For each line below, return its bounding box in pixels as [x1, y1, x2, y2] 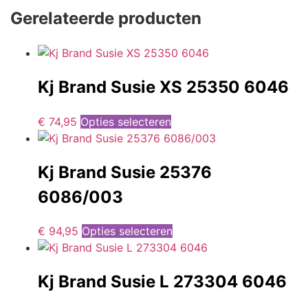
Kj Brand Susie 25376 [38, 162, 212, 182]
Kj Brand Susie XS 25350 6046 [38, 76, 289, 97]
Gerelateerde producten [10, 8, 201, 28]
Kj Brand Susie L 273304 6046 [38, 272, 287, 292]
